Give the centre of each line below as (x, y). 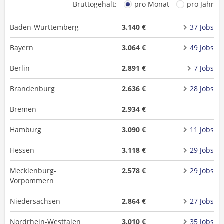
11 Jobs (202, 130)
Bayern (22, 48)
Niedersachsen (35, 201)
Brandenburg (32, 89)
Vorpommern (32, 181)
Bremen (23, 109)
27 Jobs (202, 201)
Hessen (22, 150)
